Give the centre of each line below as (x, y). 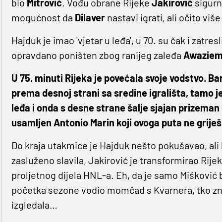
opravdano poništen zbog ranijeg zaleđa (97, 55)
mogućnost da (43, 18)
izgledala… (34, 205)
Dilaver (91, 18)
